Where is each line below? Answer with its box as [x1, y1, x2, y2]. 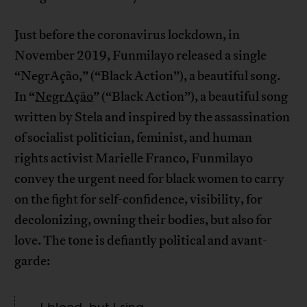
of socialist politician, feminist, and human [14, 130, 253, 147]
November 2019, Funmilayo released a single [14, 47, 267, 64]
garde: [14, 253, 51, 270]
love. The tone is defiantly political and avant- [14, 232, 268, 249]
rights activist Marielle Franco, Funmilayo [14, 150, 254, 167]
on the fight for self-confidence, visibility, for [14, 191, 263, 208]
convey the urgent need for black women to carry [14, 171, 285, 188]
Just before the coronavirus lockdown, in [14, 27, 241, 44]
